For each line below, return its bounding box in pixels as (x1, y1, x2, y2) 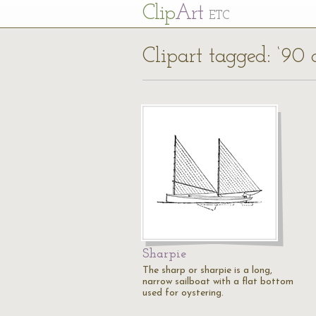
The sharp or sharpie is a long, (142, 265, 272, 276)
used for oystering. (142, 288, 224, 298)
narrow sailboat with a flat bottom (142, 276, 293, 287)
